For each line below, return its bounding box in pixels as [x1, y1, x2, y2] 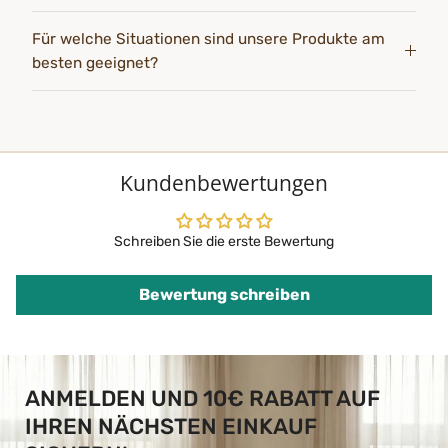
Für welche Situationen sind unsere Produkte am [32, 30, 385, 49]
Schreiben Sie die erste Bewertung [114, 233, 334, 251]
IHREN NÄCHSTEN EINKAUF [25, 413, 317, 441]
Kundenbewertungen [120, 169, 328, 198]
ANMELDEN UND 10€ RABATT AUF [25, 385, 380, 413]
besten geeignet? [32, 54, 158, 73]
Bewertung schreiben [138, 285, 310, 305]
